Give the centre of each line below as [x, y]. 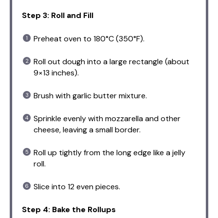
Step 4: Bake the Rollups [69, 210]
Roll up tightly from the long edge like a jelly [109, 153]
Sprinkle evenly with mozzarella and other [107, 119]
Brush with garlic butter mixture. [90, 96]
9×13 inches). [56, 73]
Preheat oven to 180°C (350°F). [89, 39]
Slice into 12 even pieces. [77, 187]
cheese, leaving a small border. [87, 130]
